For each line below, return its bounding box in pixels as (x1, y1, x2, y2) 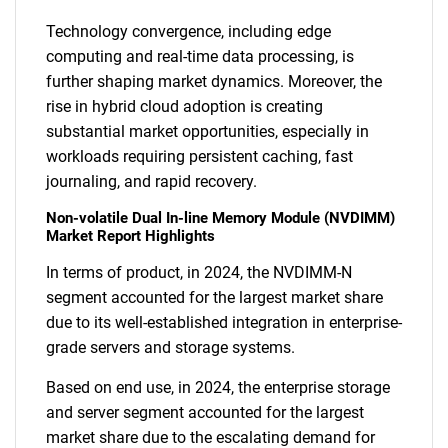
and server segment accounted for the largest (46, 403, 364, 422)
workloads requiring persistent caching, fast (46, 147, 353, 166)
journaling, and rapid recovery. (46, 172, 257, 191)
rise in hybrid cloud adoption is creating (46, 97, 323, 116)
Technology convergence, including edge (46, 22, 331, 41)
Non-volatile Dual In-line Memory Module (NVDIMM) (46, 209, 395, 227)
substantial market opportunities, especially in (46, 122, 369, 141)
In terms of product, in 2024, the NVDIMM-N (46, 263, 352, 282)
